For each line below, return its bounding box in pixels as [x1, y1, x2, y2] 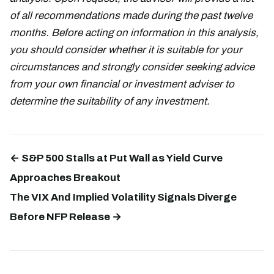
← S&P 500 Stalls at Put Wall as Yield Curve [10, 152, 223, 165]
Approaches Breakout [10, 172, 120, 184]
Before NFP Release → [10, 211, 122, 223]
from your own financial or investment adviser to [10, 78, 234, 91]
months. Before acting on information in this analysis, [10, 27, 259, 39]
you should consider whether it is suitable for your [10, 44, 242, 56]
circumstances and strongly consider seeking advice [10, 61, 254, 73]
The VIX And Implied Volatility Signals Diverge [10, 191, 237, 204]
